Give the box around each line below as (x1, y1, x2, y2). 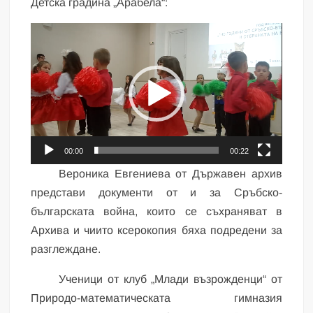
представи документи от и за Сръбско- (31, 186, 282, 198)
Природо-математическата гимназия (31, 291, 282, 304)
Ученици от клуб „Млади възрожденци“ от (59, 272, 282, 285)
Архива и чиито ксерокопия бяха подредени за (31, 224, 282, 236)
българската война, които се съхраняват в (31, 205, 282, 217)
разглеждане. (31, 242, 101, 255)
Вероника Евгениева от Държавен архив (59, 167, 282, 180)
